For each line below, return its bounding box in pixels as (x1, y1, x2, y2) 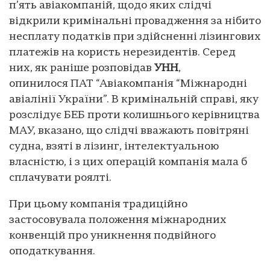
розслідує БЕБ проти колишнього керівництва (9, 110, 260, 122)
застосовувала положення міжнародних (9, 215, 227, 227)
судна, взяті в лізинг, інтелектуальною (9, 141, 219, 153)
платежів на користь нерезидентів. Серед (9, 47, 236, 59)
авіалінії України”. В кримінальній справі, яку (9, 94, 259, 106)
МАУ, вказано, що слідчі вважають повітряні (9, 125, 249, 137)
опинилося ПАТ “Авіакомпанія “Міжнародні (9, 78, 247, 90)
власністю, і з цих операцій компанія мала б (9, 157, 247, 169)
